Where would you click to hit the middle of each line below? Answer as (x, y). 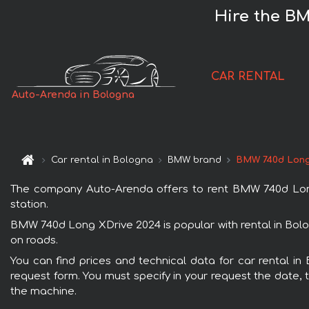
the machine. (43, 291)
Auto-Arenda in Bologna (73, 95)
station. (29, 204)
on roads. (34, 240)
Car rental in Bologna (102, 160)
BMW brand (195, 160)
